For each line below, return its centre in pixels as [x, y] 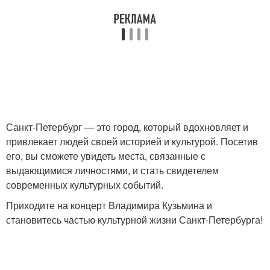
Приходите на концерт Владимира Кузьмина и [109, 205]
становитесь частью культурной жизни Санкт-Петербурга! [134, 220]
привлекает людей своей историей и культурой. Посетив [132, 141]
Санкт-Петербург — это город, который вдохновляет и [127, 127]
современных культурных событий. [85, 185]
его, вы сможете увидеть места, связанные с [106, 156]
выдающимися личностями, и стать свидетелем [112, 170]
